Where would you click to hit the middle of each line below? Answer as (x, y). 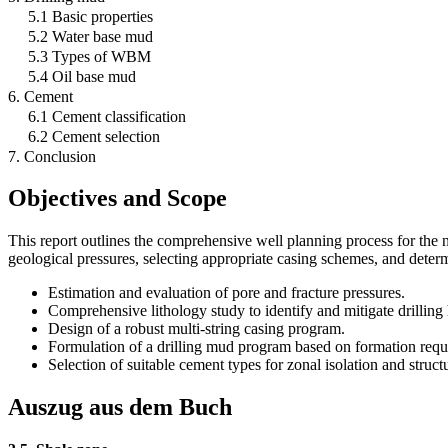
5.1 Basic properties (90, 16)
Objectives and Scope (117, 198)
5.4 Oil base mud (82, 76)
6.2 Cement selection (94, 136)
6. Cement (40, 96)
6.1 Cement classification (107, 116)
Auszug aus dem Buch (120, 407)
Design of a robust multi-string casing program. (196, 329)
